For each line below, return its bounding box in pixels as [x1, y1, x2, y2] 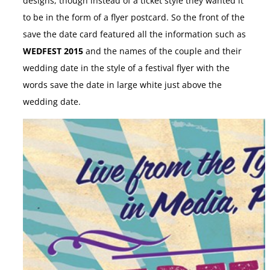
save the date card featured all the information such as [23, 29, 246, 40]
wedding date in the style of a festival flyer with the [23, 63, 230, 74]
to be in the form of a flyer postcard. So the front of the [23, 12, 245, 24]
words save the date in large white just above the [23, 80, 222, 91]
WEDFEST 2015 [23, 46, 83, 57]
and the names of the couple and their [83, 46, 242, 57]
